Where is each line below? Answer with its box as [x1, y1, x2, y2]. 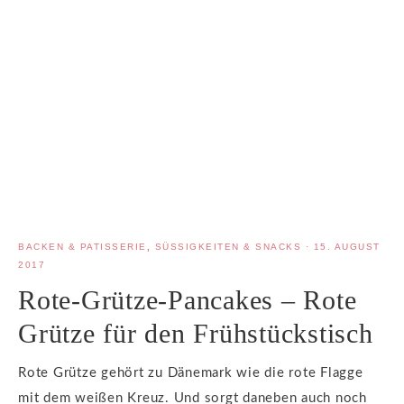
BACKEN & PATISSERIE [18, 241, 147, 252]
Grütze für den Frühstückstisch [18, 317, 373, 348]
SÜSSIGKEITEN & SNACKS [154, 241, 294, 252]
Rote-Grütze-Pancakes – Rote [18, 284, 357, 315]
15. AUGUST [313, 241, 381, 252]
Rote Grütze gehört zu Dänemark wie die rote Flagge [18, 365, 363, 380]
